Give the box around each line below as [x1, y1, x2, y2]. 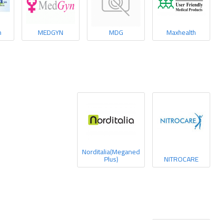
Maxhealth [166, 26, 196, 39]
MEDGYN [38, 26, 63, 39]
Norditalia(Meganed [82, 145, 140, 158]
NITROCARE [164, 153, 198, 165]
